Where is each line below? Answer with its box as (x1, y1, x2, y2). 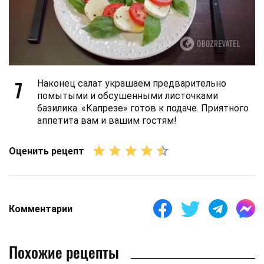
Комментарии (9, 203, 72, 214)
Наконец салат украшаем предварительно (37, 78, 226, 89)
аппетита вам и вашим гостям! (37, 115, 177, 126)
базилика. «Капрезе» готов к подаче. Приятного (37, 103, 249, 114)
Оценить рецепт (9, 145, 84, 157)
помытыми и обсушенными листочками (37, 90, 218, 101)
